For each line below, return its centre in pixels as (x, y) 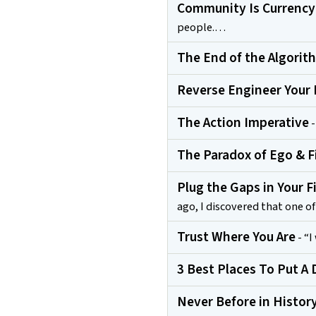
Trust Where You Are (236, 237)
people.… (201, 28)
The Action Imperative (243, 123)
